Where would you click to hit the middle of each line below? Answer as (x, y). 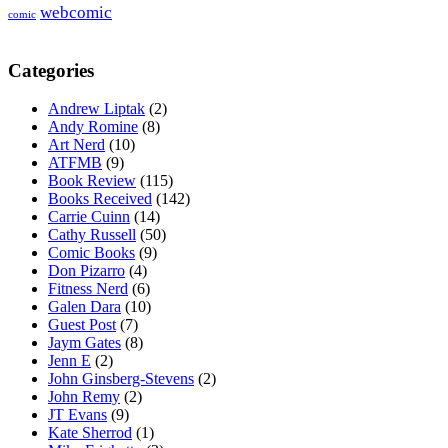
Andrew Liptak (96, 109)
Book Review (92, 181)
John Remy (84, 397)
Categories (53, 70)
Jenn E (69, 361)
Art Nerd (76, 145)
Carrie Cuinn (89, 217)
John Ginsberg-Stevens (121, 379)
